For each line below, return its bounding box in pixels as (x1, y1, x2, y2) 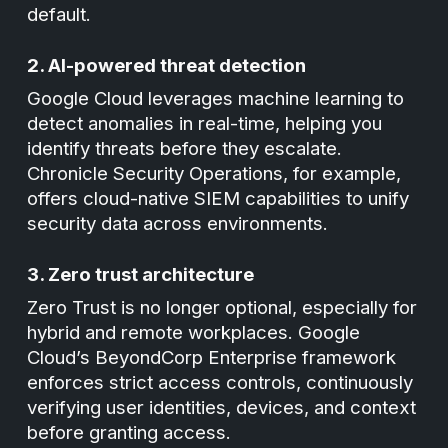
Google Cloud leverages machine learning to (27, 87, 405, 110)
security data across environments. (27, 212, 329, 235)
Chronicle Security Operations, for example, (27, 162, 402, 185)
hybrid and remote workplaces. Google (27, 321, 361, 344)
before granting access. (27, 421, 232, 444)
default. (27, 3, 92, 26)
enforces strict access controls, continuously (27, 371, 414, 394)
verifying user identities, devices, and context (27, 396, 417, 419)
